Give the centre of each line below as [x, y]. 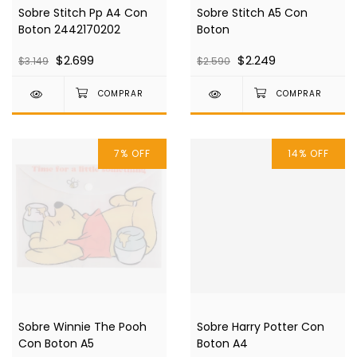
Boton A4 [222, 344]
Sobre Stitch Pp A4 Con [83, 13]
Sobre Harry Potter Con [261, 327]
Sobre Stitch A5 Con [252, 13]
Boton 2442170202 [69, 30]
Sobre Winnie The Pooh [82, 327]
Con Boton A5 [56, 344]
